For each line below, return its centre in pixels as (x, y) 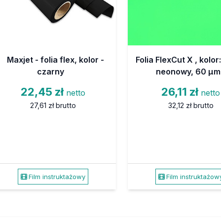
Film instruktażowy (57, 176)
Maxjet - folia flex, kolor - (55, 59)
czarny (50, 71)
